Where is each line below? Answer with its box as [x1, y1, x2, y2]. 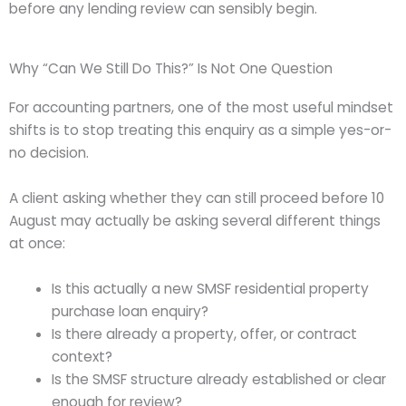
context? [51, 346, 112, 366]
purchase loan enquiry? [51, 301, 208, 321]
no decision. [9, 143, 89, 163]
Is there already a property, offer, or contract [51, 324, 357, 343]
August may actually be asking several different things [9, 211, 381, 231]
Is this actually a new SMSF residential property [51, 278, 369, 298]
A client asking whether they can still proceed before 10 [9, 188, 384, 208]
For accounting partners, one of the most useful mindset [9, 98, 393, 118]
